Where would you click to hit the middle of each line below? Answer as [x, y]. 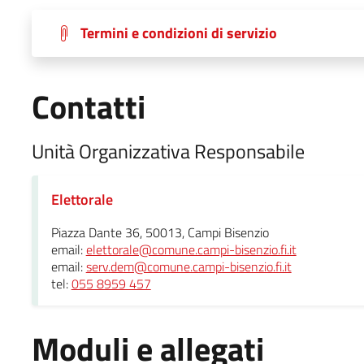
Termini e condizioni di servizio [178, 32]
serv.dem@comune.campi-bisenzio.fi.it [188, 266]
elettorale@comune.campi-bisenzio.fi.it [191, 249]
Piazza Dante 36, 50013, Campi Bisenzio [160, 232]
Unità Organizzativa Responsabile [168, 151]
